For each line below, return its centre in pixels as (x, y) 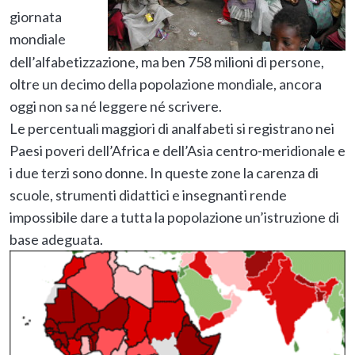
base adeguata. (56, 239)
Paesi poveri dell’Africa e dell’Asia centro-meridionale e (177, 150)
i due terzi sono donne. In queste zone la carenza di (164, 172)
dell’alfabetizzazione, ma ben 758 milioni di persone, (167, 61)
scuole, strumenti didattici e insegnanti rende (148, 195)
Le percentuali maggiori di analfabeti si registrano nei (172, 128)
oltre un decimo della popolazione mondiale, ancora (166, 84)
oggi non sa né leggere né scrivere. (116, 106)
